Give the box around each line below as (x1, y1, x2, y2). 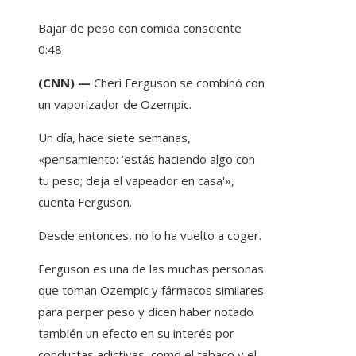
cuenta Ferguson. (38, 194, 132, 211)
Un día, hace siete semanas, (38, 130, 191, 146)
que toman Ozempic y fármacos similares (38, 282, 264, 299)
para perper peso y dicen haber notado (38, 304, 253, 320)
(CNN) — (38, 75, 94, 91)
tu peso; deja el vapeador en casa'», (38, 172, 234, 189)
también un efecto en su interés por (38, 325, 234, 342)
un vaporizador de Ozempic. (38, 96, 192, 113)
